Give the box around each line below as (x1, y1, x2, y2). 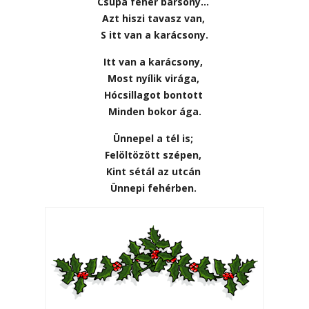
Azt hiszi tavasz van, (101, 11, 208, 25)
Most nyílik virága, (107, 71, 202, 85)
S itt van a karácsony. (101, 28, 208, 41)
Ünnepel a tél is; (113, 131, 196, 145)
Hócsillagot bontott (103, 88, 206, 101)
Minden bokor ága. (108, 104, 201, 118)
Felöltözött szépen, (105, 148, 204, 161)
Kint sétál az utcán (106, 164, 203, 178)
